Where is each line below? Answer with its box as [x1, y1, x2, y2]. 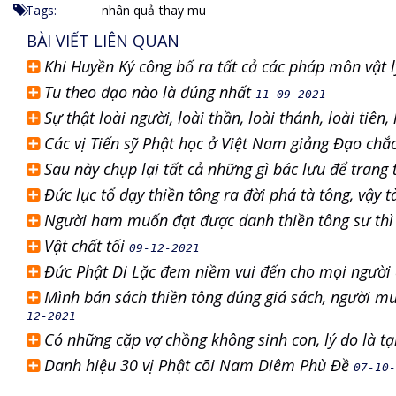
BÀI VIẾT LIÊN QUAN [27, 30, 179, 51]
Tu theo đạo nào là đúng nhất [44, 81, 255, 103]
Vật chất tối [44, 235, 129, 256]
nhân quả [102, 2, 155, 19]
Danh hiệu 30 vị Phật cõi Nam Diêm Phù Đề [44, 354, 354, 376]
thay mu [159, 2, 206, 19]
